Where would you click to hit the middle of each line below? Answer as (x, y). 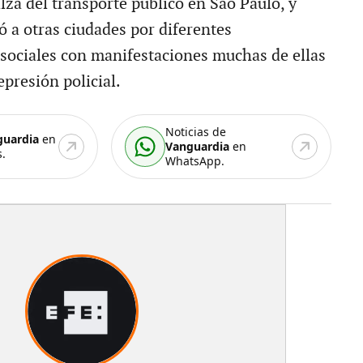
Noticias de (196, 131)
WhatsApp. (195, 160)
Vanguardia (198, 146)
